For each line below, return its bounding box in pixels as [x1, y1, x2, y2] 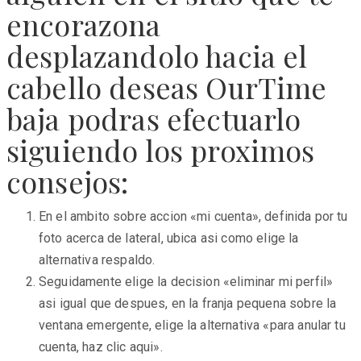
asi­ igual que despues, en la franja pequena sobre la [39, 295, 337, 311]
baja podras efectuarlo [6, 98, 301, 138]
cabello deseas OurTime [6, 67, 327, 106]
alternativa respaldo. [39, 251, 156, 268]
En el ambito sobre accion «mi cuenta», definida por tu [39, 208, 348, 224]
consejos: [6, 161, 129, 201]
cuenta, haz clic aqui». [39, 338, 163, 355]
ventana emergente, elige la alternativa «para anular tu [39, 317, 346, 333]
